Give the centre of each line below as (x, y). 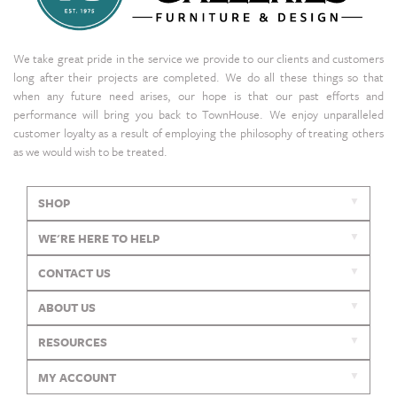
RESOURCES (72, 343)
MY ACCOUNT (77, 377)
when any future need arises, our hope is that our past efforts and (198, 95)
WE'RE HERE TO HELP (98, 238)
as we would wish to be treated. (90, 151)
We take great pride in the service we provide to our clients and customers (198, 58)
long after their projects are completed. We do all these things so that (198, 77)
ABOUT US (66, 308)
